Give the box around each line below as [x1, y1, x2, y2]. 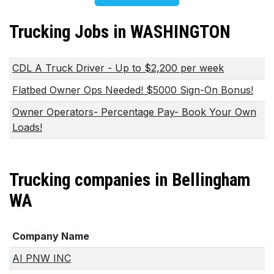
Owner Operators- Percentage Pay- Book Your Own [12, 105, 256, 118]
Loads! [12, 120, 42, 133]
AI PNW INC [12, 252, 71, 265]
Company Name [12, 230, 89, 243]
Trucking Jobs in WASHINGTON [9, 21, 231, 43]
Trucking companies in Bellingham [9, 169, 250, 190]
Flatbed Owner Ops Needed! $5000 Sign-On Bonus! [12, 83, 253, 96]
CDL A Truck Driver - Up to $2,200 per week [12, 61, 224, 74]
